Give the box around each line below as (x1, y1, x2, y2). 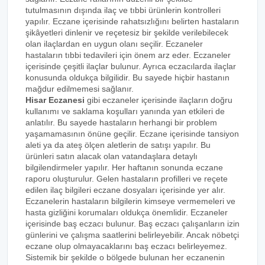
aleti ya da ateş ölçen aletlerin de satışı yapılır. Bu (25, 140, 211, 150)
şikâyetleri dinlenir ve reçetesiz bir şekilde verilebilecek (25, 28, 228, 37)
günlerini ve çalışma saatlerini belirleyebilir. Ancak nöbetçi (25, 230, 239, 240)
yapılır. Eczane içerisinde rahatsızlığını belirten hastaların (25, 17, 239, 26)
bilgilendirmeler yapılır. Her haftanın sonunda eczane (25, 163, 223, 172)
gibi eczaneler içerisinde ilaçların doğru (85, 95, 232, 105)
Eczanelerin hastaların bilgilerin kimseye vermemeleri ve (25, 196, 235, 206)
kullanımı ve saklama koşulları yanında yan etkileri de (25, 106, 225, 116)
